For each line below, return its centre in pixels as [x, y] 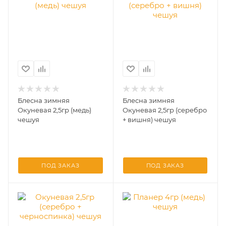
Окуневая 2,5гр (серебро [164, 110]
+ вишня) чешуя [149, 120]
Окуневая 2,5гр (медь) [54, 110]
